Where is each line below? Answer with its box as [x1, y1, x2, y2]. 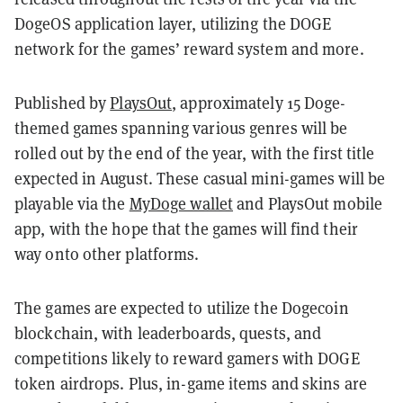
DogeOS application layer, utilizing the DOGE [14, 13, 332, 34]
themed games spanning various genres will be [14, 117, 348, 139]
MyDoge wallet [129, 193, 234, 214]
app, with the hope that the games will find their [14, 218, 358, 239]
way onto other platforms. [14, 243, 200, 264]
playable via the [14, 193, 130, 214]
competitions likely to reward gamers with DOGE [14, 347, 360, 369]
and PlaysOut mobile [233, 193, 383, 214]
